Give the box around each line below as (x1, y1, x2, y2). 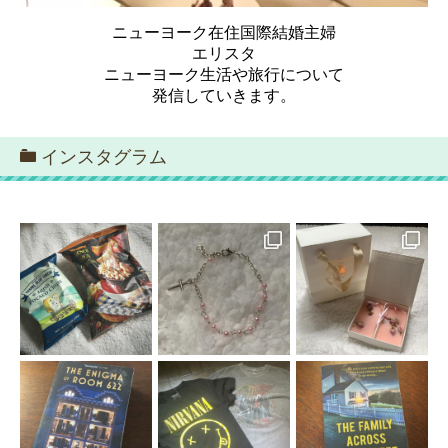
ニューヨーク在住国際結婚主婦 (112, 24, 336, 42)
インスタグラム (41, 147, 167, 168)
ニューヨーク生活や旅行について (104, 66, 344, 84)
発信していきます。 (152, 87, 296, 105)
